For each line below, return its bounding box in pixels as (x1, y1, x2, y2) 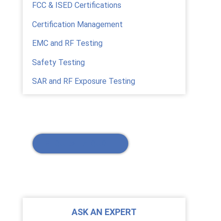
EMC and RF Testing (32, 38, 103, 48)
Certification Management (32, 19, 123, 29)
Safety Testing (32, 57, 85, 67)
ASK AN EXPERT (72, 207, 137, 218)
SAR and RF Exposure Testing (32, 76, 135, 86)
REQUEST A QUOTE (44, 139, 116, 148)
